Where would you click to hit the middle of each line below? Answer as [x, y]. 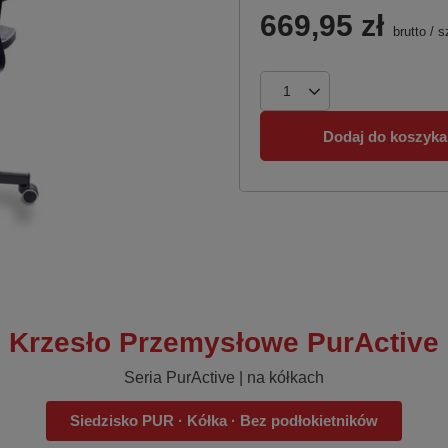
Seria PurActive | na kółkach [224, 377]
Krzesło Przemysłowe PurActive [224, 342]
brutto [407, 31]
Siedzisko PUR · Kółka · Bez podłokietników [224, 420]
